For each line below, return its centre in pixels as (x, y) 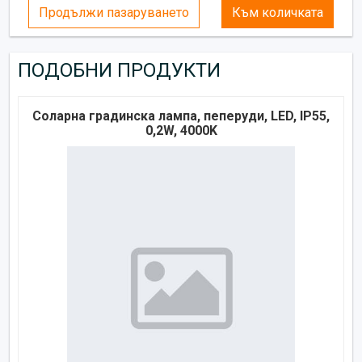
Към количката (277, 12)
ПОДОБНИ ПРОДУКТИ (119, 70)
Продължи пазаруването (114, 12)
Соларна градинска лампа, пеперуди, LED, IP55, (181, 116)
